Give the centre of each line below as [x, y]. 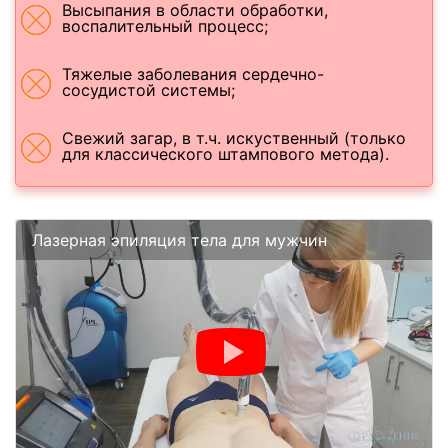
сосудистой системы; [148, 90]
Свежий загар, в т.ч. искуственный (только [234, 138]
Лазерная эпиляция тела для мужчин [179, 240]
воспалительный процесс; [165, 26]
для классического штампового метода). [225, 154]
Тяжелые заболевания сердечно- [193, 74]
